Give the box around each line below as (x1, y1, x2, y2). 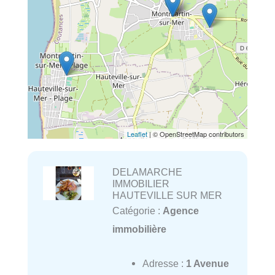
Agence (162, 205, 199, 217)
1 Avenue (185, 258, 229, 269)
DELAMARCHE (112, 166, 182, 178)
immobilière (112, 223, 166, 235)
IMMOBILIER (112, 178, 169, 190)
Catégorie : (112, 205, 163, 217)
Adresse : (142, 258, 186, 269)
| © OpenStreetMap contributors (147, 129, 244, 139)
